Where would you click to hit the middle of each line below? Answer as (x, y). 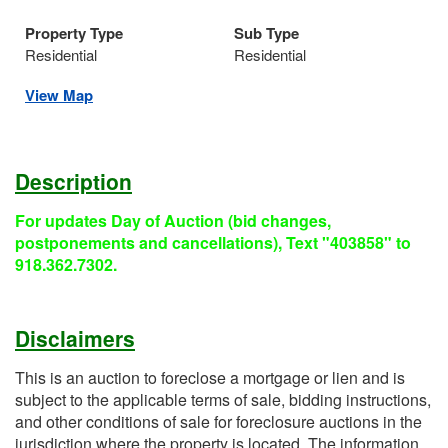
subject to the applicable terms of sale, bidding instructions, (223, 400)
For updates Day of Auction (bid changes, (173, 221)
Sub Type (266, 33)
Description (73, 181)
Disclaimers (75, 338)
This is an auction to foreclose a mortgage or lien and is (210, 378)
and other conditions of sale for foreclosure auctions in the (218, 422)
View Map (59, 95)
